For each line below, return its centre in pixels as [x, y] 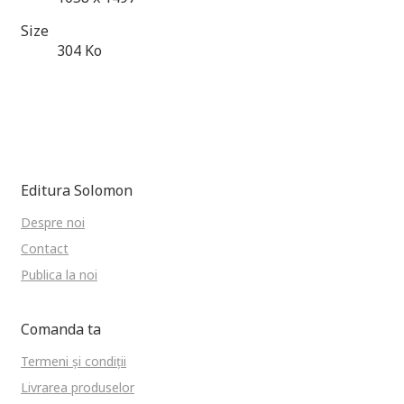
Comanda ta [61, 329]
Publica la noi [59, 275]
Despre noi [53, 222]
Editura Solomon [77, 190]
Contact [45, 248]
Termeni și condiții [73, 361]
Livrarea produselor [78, 387]
